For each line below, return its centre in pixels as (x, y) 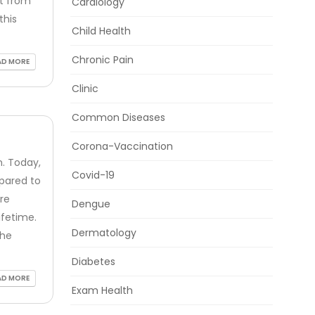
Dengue (91, 204)
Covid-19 (93, 175)
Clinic (85, 89)
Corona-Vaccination (122, 147)
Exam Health (102, 291)
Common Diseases (118, 118)
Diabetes (94, 262)
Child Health (101, 31)
